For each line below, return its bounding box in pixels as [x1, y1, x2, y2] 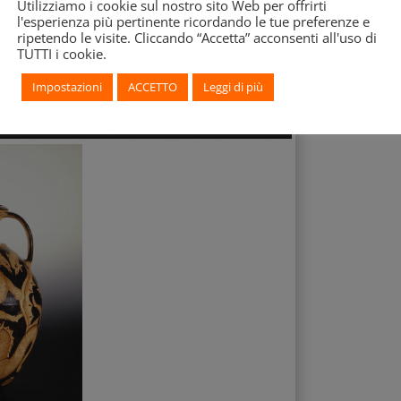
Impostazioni [32, 78, 102, 95]
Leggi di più [203, 78, 263, 95]
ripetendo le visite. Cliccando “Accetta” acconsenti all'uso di [17, 28, 377, 47]
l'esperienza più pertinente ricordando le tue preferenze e [17, 12, 370, 30]
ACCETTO [128, 78, 177, 95]
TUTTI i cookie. [17, 44, 107, 63]
